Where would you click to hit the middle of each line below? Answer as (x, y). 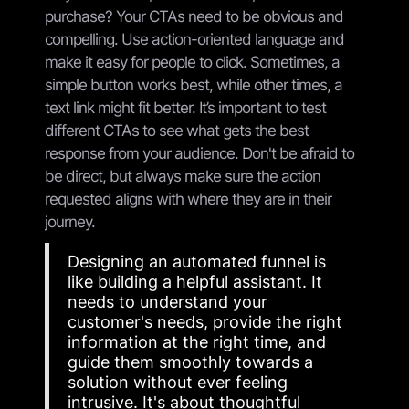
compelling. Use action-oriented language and (194, 39)
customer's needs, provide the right (205, 321)
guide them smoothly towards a (190, 362)
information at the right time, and (197, 341)
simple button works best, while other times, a (194, 84)
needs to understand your (168, 301)
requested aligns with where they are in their (188, 199)
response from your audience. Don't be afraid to (199, 153)
